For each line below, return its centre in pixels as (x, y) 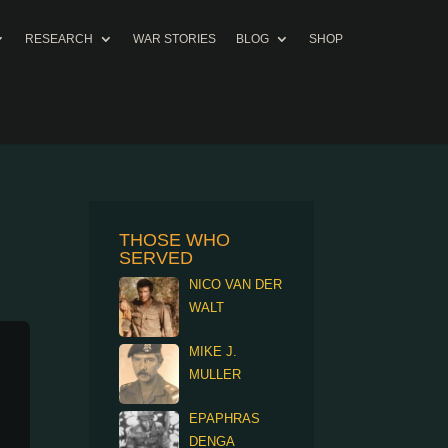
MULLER (215, 374)
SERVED (156, 258)
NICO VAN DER (236, 284)
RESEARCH (59, 39)
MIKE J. (213, 351)
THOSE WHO (175, 240)
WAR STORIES (174, 39)
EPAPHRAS (225, 418)
